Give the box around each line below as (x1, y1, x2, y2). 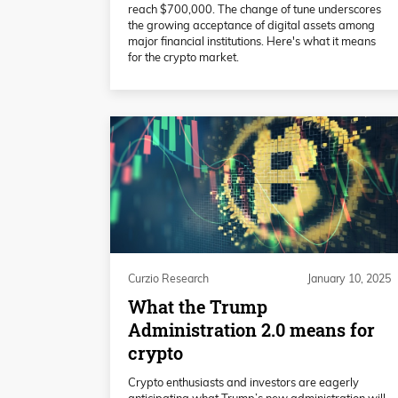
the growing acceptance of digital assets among (128, 17, 375, 32)
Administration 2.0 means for (128, 317, 375, 342)
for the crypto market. (128, 49, 239, 64)
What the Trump (128, 294, 267, 319)
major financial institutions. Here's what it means (128, 33, 376, 48)
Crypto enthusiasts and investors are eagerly (128, 374, 359, 389)
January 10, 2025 (307, 271, 391, 285)
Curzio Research (128, 271, 209, 285)
